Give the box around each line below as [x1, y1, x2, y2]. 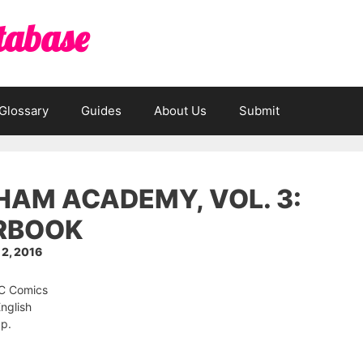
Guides [81, 103, 122, 118]
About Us [154, 103, 207, 118]
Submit [239, 103, 280, 118]
